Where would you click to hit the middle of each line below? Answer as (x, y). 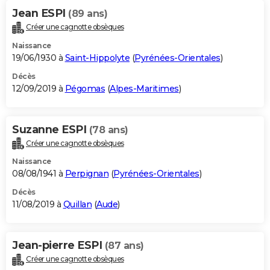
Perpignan (86, 174)
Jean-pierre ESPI (58, 246)
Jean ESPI (40, 13)
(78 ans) (108, 130)
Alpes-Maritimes (144, 88)
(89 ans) (88, 13)
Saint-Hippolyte (97, 58)
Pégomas (85, 88)
